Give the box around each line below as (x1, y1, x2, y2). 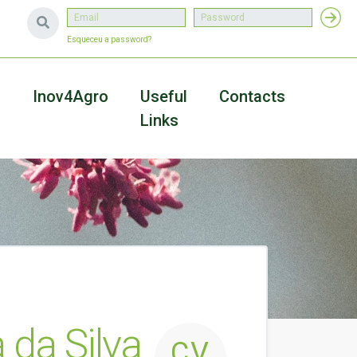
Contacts (219, 87, 285, 106)
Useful (140, 87, 187, 106)
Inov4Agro (33, 87, 108, 106)
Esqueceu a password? (67, 35, 151, 44)
